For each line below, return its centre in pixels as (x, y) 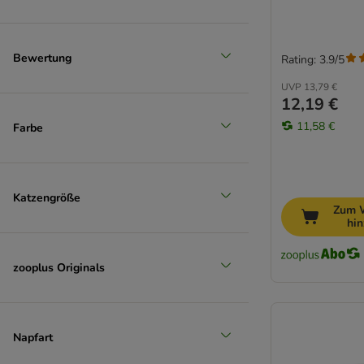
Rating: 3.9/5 (313, 59)
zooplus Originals (59, 267)
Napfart (33, 337)
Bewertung (42, 58)
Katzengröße (47, 197)
